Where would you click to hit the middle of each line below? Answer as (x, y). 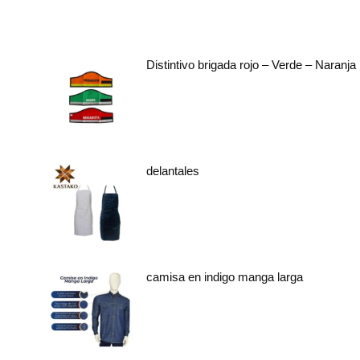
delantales (172, 170)
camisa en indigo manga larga (224, 276)
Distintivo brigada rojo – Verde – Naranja (251, 64)
